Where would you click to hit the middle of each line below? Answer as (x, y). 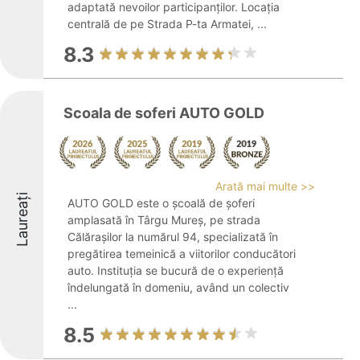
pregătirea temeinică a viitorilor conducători (182, 254)
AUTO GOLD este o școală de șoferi (161, 203)
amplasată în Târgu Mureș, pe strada (164, 220)
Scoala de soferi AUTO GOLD (164, 113)
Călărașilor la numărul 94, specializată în (173, 237)
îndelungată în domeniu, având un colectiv (178, 287)
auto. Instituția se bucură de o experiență (176, 270)
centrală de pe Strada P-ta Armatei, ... (167, 24)
